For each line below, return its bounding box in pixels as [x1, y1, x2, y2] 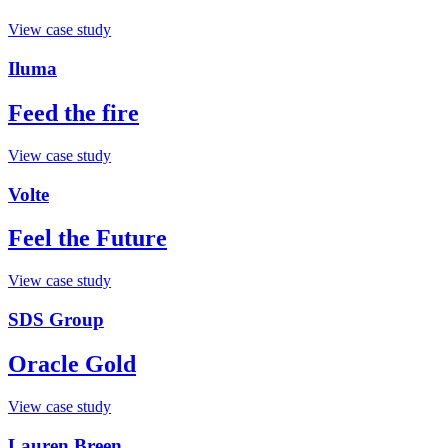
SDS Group [8, 309, 104, 331]
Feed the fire [8, 99, 139, 126]
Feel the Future [8, 225, 167, 252]
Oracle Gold [8, 351, 136, 377]
